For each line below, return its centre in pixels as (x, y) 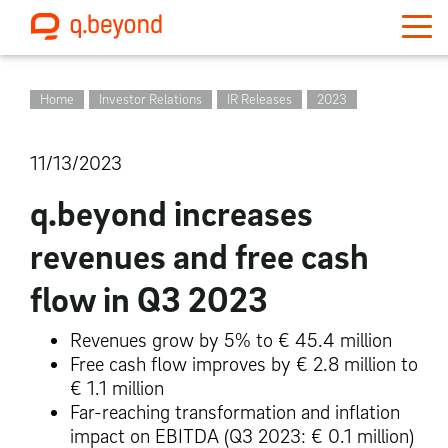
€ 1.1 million (117, 388)
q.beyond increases (171, 213)
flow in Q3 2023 (149, 299)
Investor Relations (150, 98)
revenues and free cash (199, 256)
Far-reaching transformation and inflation (235, 412)
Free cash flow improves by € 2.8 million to (244, 364)
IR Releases (259, 98)
